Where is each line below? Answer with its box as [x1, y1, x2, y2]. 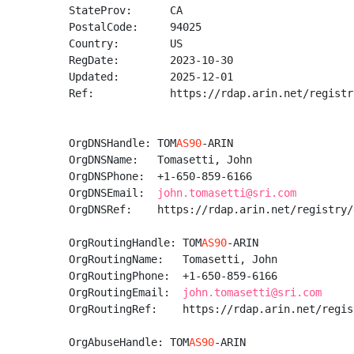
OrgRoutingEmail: [69, 286, 183, 299]
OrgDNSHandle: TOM [69, 137, 176, 149]
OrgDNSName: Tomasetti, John [69, 153, 258, 166]
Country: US [69, 37, 183, 50]
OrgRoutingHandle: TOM [69, 236, 201, 249]
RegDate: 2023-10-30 [69, 54, 233, 66]
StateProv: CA [69, 4, 183, 17]
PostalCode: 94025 [69, 21, 201, 33]
